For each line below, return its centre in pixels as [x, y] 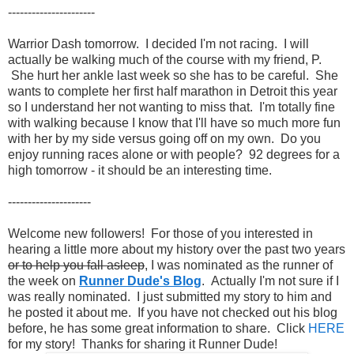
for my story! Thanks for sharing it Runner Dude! [143, 344]
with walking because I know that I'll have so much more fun [174, 122]
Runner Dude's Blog [140, 281]
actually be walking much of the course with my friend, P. [165, 59]
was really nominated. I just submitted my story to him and [170, 296]
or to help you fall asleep [76, 265]
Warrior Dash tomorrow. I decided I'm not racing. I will [158, 43]
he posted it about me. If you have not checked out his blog [173, 312]
